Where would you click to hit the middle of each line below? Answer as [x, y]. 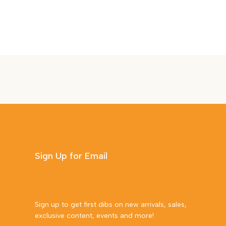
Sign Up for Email [71, 156]
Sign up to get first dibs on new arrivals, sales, [110, 205]
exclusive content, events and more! [94, 216]
